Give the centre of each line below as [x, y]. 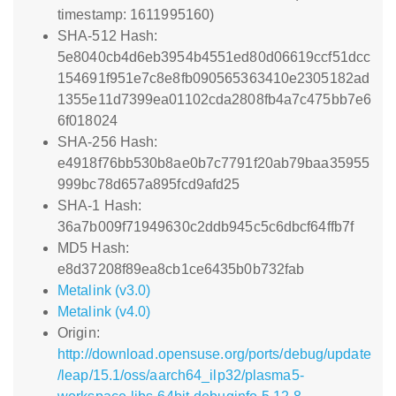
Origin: [79, 333]
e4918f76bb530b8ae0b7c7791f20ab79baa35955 [214, 163]
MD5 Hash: [93, 248]
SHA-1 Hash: [100, 206]
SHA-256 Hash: [108, 142]
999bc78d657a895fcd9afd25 [149, 184]
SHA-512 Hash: [108, 36]
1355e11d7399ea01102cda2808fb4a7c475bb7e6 [215, 99]
